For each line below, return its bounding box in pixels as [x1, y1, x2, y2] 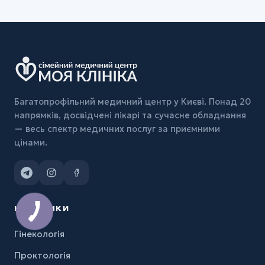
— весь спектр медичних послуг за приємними [14, 124, 220, 135]
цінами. [14, 137, 47, 148]
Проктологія [14, 250, 70, 261]
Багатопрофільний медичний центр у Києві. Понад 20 [14, 96, 251, 108]
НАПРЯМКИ [14, 203, 70, 214]
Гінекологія [14, 228, 64, 240]
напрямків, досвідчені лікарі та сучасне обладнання [14, 110, 246, 121]
